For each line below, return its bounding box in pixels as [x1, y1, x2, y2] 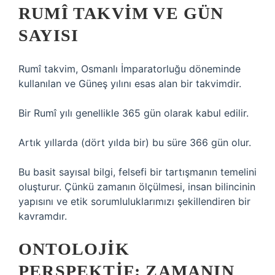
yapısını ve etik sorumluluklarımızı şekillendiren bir [18, 195, 250, 207]
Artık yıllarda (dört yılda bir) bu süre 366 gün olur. [18, 136, 251, 149]
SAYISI [18, 26, 79, 45]
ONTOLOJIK [18, 239, 130, 258]
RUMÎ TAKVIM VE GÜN [18, 4, 224, 23]
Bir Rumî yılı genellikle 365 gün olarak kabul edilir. [18, 107, 249, 119]
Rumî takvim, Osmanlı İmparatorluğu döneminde [18, 63, 241, 75]
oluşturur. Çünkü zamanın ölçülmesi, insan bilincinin [18, 180, 255, 193]
